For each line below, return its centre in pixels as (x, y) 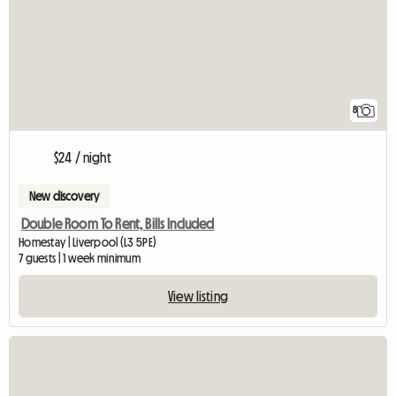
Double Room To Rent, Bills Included (118, 224)
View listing (198, 297)
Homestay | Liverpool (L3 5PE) (88, 243)
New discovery (65, 197)
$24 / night (83, 158)
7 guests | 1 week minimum (80, 259)
